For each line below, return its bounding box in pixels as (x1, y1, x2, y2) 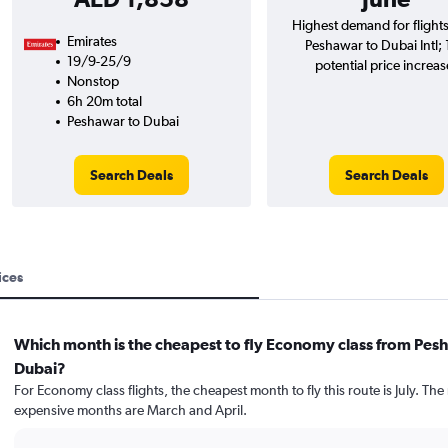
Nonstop (66, 73, 119, 90)
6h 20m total (66, 93, 142, 110)
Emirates (66, 33, 117, 50)
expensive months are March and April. (13, 402, 247, 419)
